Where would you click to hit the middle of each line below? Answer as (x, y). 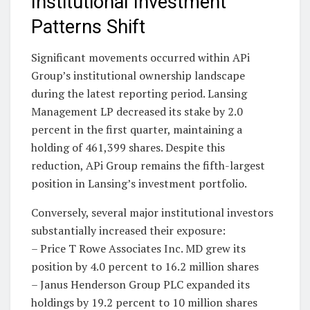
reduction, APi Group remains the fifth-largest (148, 166)
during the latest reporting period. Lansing (139, 94)
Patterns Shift (88, 27)
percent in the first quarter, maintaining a (137, 130)
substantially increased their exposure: (128, 231)
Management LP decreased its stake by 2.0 (137, 112)
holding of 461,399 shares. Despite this (128, 148)
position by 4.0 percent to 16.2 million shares (145, 267)
